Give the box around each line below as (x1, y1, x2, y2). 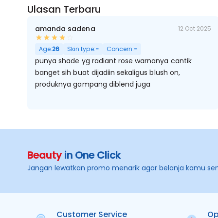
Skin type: (67, 45, 95, 53)
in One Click (62, 148, 121, 162)
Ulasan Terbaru (27, 2, 101, 16)
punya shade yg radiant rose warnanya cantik (35, 56, 192, 66)
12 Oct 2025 (178, 24, 211, 33)
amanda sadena (35, 24, 95, 34)
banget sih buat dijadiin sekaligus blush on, (35, 68, 180, 77)
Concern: (106, 45, 134, 53)
